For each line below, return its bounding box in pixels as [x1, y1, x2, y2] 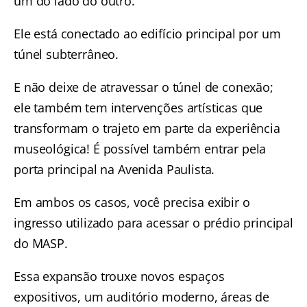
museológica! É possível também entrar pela [14, 140, 267, 158]
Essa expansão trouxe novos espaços [14, 268, 225, 285]
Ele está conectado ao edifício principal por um [14, 25, 281, 42]
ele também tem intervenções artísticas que [14, 99, 263, 116]
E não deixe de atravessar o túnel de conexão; [14, 79, 273, 96]
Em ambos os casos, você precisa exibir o [14, 194, 250, 211]
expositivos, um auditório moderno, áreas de [14, 288, 270, 306]
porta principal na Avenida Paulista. [14, 161, 215, 178]
